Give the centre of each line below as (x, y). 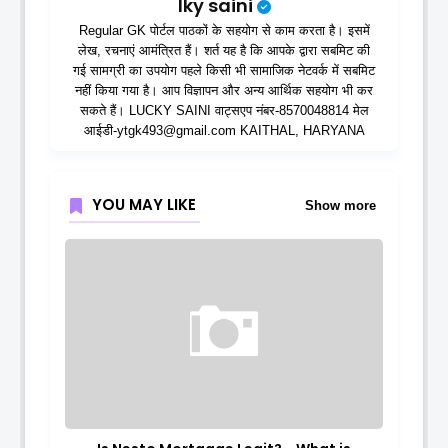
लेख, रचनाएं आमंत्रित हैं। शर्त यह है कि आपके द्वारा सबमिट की (224, 51)
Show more (340, 205)
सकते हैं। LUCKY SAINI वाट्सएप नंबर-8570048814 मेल (224, 111)
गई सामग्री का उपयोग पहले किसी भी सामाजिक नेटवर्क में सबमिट (224, 71)
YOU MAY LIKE (144, 205)
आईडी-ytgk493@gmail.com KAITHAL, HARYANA (224, 131)
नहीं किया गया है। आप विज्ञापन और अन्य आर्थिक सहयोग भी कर (224, 91)
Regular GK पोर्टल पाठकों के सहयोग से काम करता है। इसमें (224, 31)
